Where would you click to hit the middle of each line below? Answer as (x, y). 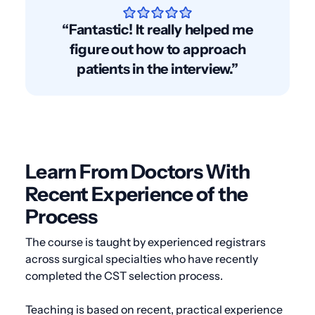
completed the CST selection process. (124, 275)
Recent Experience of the (137, 194)
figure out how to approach (157, 49)
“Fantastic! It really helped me (157, 29)
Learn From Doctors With (138, 171)
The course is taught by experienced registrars (146, 242)
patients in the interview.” (157, 69)
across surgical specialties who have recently (142, 258)
